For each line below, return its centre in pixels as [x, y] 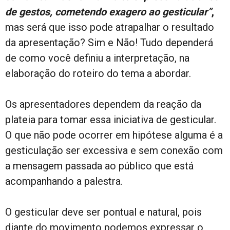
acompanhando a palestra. [64, 181]
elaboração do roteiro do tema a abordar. [98, 73]
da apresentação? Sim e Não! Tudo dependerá [109, 42]
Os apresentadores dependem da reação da [103, 104]
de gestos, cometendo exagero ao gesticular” [108, 12]
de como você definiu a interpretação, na [97, 58]
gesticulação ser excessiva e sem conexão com [114, 150]
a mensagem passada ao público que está [99, 166]
